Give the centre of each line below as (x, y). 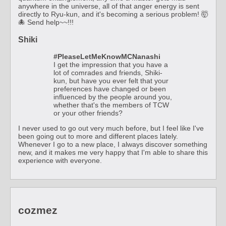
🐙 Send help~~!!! (46, 22)
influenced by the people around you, (113, 97)
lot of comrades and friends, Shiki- (108, 73)
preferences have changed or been (110, 89)
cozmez (38, 210)
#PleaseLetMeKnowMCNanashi (107, 57)
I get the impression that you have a (111, 65)
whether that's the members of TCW (111, 105)
